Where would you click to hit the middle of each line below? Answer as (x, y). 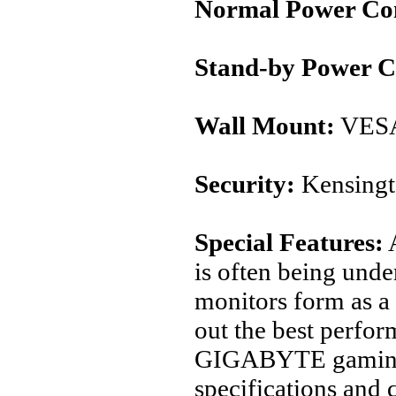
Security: (245, 184)
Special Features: (289, 242)
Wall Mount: (265, 126)
